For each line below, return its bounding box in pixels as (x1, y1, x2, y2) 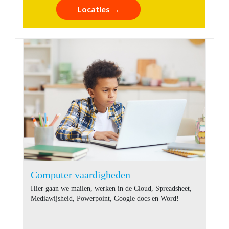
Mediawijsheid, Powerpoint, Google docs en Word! (31, 194, 179, 202)
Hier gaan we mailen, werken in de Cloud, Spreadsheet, (31, 184, 192, 192)
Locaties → (77, 4, 120, 14)
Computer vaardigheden (31, 169, 130, 180)
